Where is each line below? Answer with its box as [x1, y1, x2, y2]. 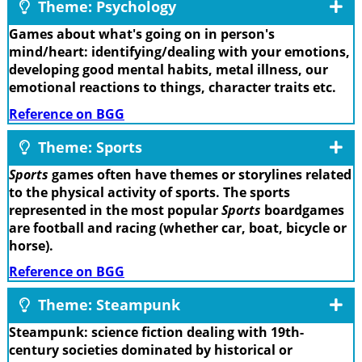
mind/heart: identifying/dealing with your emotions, [9, 43, 350, 61]
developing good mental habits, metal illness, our [9, 61, 328, 79]
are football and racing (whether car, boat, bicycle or [9, 218, 347, 237]
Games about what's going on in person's [9, 25, 275, 44]
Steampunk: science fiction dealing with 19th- [9, 323, 304, 342]
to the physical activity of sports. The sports [9, 183, 290, 201]
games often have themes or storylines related [48, 165, 351, 183]
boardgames [261, 200, 344, 219]
